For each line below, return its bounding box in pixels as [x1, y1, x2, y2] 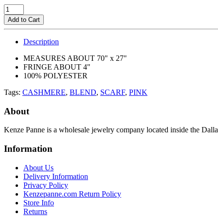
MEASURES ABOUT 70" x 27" [23, 54, 127, 62]
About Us [23, 163, 54, 172]
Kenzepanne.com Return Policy [23, 189, 121, 198]
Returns [23, 207, 47, 216]
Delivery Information [23, 172, 88, 181]
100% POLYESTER [23, 71, 88, 80]
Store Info [23, 198, 54, 207]
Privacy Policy [23, 181, 68, 189]
